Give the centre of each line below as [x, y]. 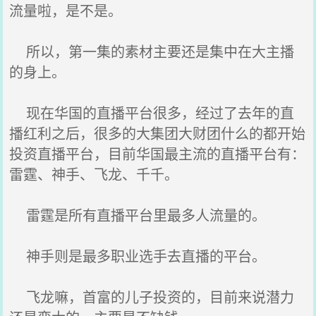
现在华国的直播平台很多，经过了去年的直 [152, 113]
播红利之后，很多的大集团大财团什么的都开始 [158, 133]
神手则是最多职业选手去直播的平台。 [138, 256]
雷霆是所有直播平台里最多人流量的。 [138, 215]
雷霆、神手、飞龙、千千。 [94, 174]
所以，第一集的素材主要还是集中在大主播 [152, 51]
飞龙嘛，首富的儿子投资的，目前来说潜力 [152, 297]
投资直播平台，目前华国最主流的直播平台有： [158, 153]
